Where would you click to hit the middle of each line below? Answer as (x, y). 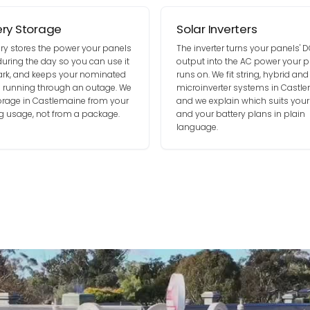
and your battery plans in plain (241, 114)
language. (197, 127)
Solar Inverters (217, 29)
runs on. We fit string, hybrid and (243, 74)
